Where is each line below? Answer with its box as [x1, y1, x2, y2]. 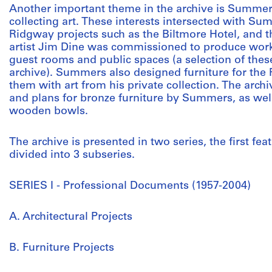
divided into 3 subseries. [9, 149, 135, 161]
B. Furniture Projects [9, 242, 114, 254]
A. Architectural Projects [9, 211, 132, 223]
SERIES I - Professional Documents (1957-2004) [9, 180, 251, 192]
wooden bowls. [9, 106, 88, 117]
